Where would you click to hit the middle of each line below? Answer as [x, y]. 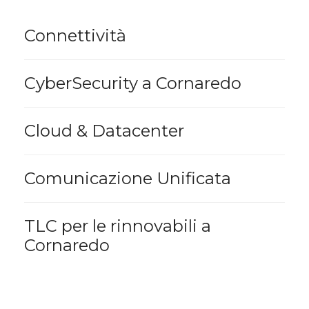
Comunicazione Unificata [128, 178]
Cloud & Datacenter [104, 131]
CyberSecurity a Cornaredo [133, 83]
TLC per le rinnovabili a [118, 226]
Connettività [75, 36]
